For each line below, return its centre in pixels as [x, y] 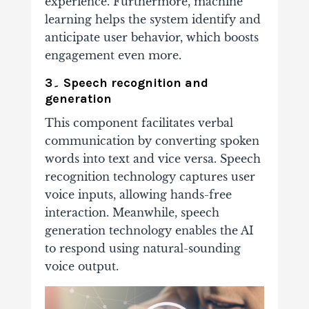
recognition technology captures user [150, 176]
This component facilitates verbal [139, 122]
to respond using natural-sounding [142, 248]
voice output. [81, 266]
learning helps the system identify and [152, 19]
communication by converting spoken [152, 140]
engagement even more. [113, 55]
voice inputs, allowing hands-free [138, 194]
